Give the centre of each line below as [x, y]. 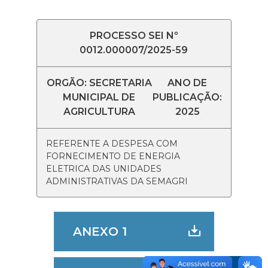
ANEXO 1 [100, 232]
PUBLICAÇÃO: [188, 97]
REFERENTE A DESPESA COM [112, 144]
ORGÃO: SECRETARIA [99, 83]
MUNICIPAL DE [99, 97]
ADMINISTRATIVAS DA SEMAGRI [117, 181]
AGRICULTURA [99, 112]
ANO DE [188, 83]
